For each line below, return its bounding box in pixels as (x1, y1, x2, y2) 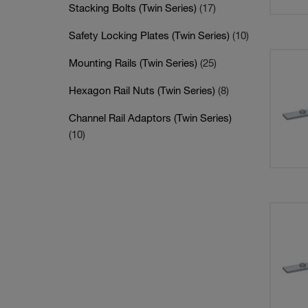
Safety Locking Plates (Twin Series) (69, 29, 232, 41)
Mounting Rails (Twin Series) (69, 56, 200, 69)
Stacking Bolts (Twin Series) (69, 1, 199, 14)
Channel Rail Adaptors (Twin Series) (69, 111, 232, 124)
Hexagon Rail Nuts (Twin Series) (69, 84, 218, 96)
